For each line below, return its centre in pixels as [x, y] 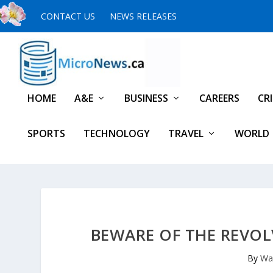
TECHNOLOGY [117, 133]
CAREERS [219, 98]
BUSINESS [146, 98]
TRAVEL [186, 133]
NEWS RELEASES [144, 16]
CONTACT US [68, 16]
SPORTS [46, 133]
